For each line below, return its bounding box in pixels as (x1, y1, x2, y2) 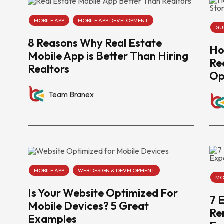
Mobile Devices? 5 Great (28, 199, 149, 213)
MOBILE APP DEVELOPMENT (78, 17, 148, 24)
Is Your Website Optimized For (28, 186, 178, 200)
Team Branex (48, 89, 94, 99)
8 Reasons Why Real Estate (28, 36, 162, 50)
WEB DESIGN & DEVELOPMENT (78, 167, 155, 174)
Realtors (28, 62, 69, 76)
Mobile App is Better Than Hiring (28, 49, 188, 63)
